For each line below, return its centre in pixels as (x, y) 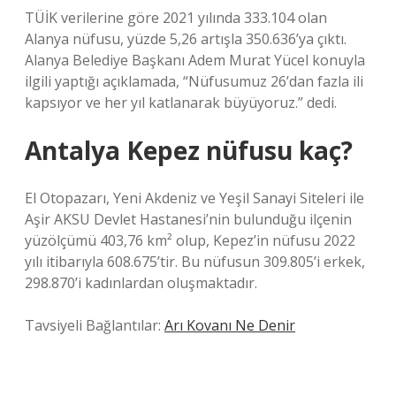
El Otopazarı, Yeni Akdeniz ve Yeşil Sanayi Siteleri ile (194, 198)
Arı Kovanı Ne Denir (230, 325)
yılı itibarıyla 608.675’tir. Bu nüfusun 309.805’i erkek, (195, 262)
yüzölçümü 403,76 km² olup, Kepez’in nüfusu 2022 (190, 240)
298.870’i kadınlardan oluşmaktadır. (141, 283)
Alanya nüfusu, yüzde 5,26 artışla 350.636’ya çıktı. (186, 39)
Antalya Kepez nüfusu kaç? (189, 150)
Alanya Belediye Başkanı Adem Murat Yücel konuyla (195, 60)
